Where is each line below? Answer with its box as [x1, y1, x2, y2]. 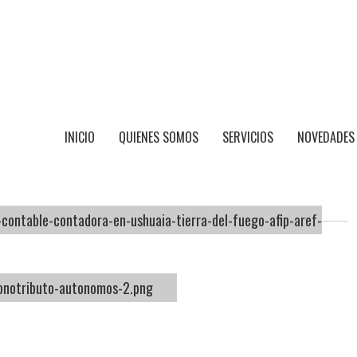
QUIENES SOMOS [119, 127, 198, 147]
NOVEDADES [297, 127, 355, 147]
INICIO [65, 127, 95, 147]
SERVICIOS [222, 127, 273, 147]
